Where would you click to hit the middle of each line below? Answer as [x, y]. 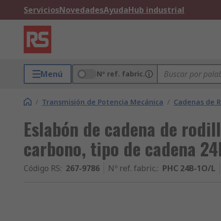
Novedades [81, 10]
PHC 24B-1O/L [189, 168]
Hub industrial [156, 10]
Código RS [42, 168]
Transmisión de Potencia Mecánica [103, 102]
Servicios [41, 10]
